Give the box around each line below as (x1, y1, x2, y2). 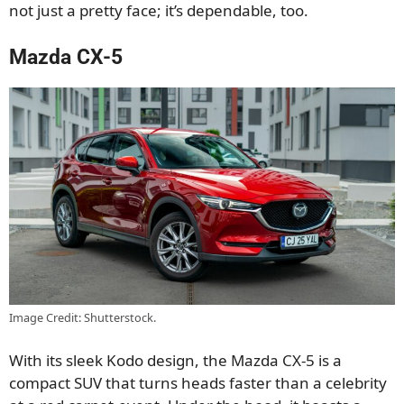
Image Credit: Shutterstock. (9, 308, 156, 326)
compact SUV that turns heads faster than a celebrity (9, 372, 387, 394)
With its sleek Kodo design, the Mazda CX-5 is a (9, 350, 342, 372)
